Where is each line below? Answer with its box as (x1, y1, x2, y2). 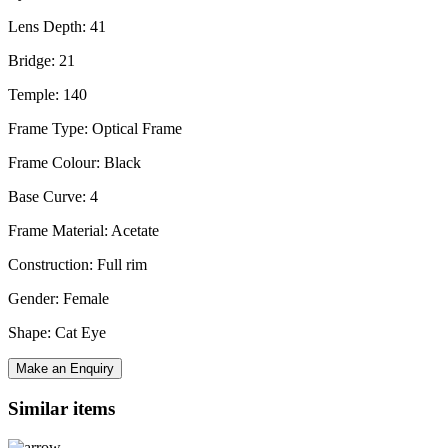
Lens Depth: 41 (8, 18, 106, 36)
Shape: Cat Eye (8, 324, 106, 342)
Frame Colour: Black (8, 154, 141, 172)
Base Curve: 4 (8, 188, 98, 206)
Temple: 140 (8, 86, 87, 104)
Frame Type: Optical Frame (8, 120, 182, 138)
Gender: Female (8, 290, 109, 308)
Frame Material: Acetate (8, 222, 159, 240)
